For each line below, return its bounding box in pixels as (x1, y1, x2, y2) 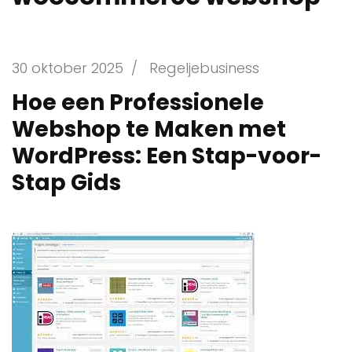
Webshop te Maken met (12, 113, 286, 145)
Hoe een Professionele (12, 86, 264, 118)
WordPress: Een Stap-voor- (12, 140, 321, 171)
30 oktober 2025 (12, 57, 123, 78)
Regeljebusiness (149, 57, 259, 78)
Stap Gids (12, 167, 121, 198)
